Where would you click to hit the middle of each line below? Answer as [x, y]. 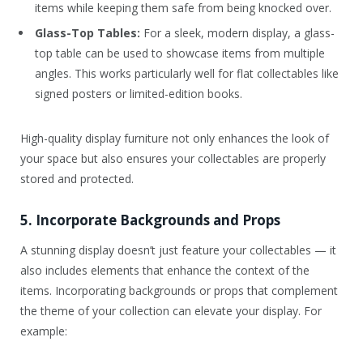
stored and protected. [77, 178]
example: [44, 331]
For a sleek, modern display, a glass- [237, 33]
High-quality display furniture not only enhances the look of [175, 138]
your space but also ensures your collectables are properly [173, 158]
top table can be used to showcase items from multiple [180, 53]
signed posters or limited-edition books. [139, 94]
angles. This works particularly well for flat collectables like [187, 74]
